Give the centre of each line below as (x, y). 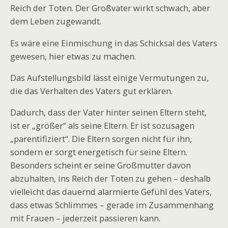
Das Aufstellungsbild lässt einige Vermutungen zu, (109, 78)
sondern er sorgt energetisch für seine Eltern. (99, 152)
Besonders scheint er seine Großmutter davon (101, 166)
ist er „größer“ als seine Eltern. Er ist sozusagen (102, 126)
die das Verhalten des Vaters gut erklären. (91, 91)
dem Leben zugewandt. (56, 22)
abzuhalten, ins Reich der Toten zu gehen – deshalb (110, 179)
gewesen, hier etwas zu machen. (73, 56)
